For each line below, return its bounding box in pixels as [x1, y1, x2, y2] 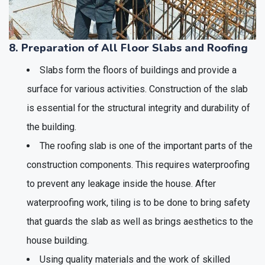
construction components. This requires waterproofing [27, 159, 250, 170]
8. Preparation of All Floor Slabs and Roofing [9, 40, 248, 55]
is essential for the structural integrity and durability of [27, 102, 250, 114]
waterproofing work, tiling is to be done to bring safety [27, 196, 250, 208]
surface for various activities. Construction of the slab [27, 83, 248, 95]
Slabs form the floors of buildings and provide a [40, 64, 237, 76]
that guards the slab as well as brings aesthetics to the [27, 215, 253, 227]
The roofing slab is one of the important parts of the [40, 140, 253, 151]
